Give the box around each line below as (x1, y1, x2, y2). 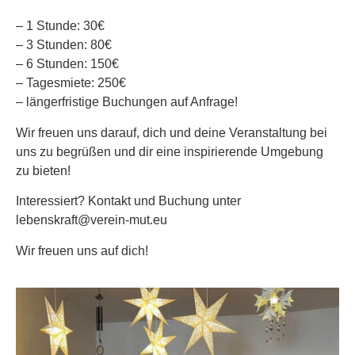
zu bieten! (16, 163, 74, 177)
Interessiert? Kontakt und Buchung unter (16, 194, 241, 208)
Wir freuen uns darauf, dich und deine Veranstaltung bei (16, 125, 327, 139)
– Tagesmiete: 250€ (16, 76, 129, 90)
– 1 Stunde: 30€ (16, 19, 108, 33)
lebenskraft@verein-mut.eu (16, 213, 170, 227)
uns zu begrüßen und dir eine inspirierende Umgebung (16, 144, 323, 158)
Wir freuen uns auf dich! (16, 243, 151, 258)
